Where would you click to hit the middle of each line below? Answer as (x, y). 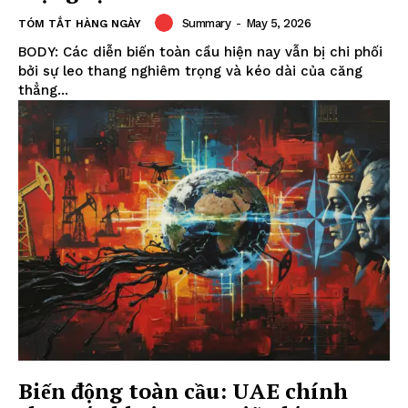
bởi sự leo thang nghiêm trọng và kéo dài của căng (190, 71)
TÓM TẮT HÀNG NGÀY (80, 24)
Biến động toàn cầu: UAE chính (183, 390)
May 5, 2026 (278, 23)
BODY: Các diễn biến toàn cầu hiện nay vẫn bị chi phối (200, 52)
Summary (206, 23)
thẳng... (43, 91)
